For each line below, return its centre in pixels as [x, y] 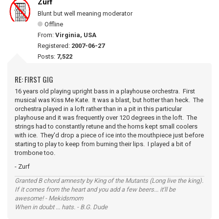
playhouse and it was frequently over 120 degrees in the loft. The [106, 118]
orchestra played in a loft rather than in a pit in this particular [98, 109]
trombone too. [35, 153]
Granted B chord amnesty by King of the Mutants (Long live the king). [109, 181]
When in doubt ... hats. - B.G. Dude [61, 207]
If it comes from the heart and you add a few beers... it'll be [95, 189]
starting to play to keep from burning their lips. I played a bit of [103, 144]
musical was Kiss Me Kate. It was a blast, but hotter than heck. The [109, 100]
